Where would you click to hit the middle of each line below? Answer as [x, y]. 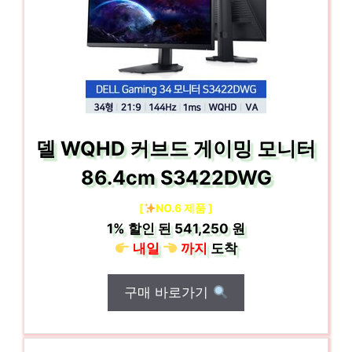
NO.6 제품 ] [185, 208]
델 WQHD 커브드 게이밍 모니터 [176, 148]
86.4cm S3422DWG [176, 178]
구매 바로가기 [169, 292]
